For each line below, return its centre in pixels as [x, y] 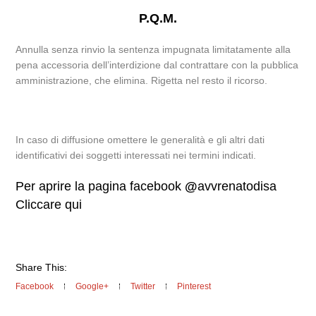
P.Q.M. [158, 18]
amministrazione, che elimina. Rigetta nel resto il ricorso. [142, 80]
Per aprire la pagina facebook [101, 186]
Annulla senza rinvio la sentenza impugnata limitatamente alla [153, 49]
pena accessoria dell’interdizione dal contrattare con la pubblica [157, 65]
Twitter [143, 286]
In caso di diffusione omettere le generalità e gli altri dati [140, 140]
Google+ [92, 286]
